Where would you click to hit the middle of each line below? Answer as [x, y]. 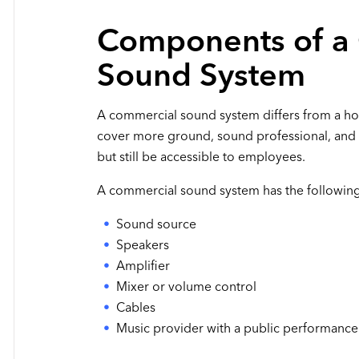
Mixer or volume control [186, 286]
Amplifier [143, 265]
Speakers [142, 244]
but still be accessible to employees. [202, 157]
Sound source [156, 224]
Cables [135, 307]
